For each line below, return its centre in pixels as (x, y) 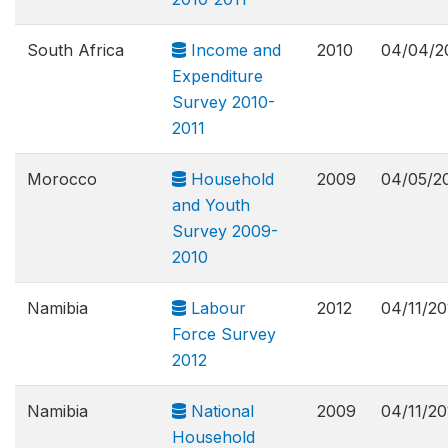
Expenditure (217, 76)
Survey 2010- (223, 102)
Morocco (62, 179)
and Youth (211, 205)
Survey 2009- (225, 231)
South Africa (75, 50)
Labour (216, 308)
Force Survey (224, 334)
